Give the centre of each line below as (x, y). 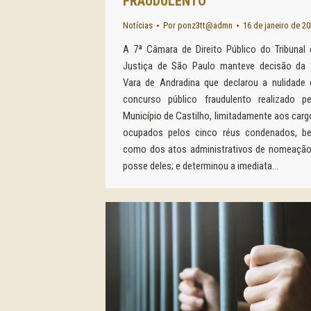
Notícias (138, 26)
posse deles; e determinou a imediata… (201, 166)
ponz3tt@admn (205, 26)
